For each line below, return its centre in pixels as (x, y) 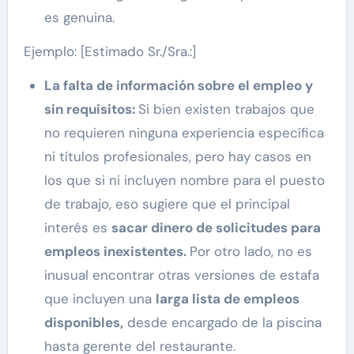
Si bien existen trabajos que (226, 109)
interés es (77, 228)
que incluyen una (100, 299)
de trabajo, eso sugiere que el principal (167, 204)
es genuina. (79, 18)
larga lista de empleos (227, 299)
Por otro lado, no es (250, 252)
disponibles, (83, 323)
